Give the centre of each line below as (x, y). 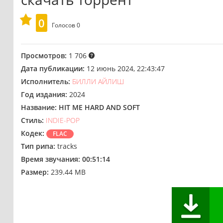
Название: (39, 107)
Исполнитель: (46, 81)
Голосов (64, 25)
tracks (66, 146)
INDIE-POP (63, 120)
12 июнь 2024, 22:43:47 (125, 68)
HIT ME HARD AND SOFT (99, 107)
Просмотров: (45, 55)
